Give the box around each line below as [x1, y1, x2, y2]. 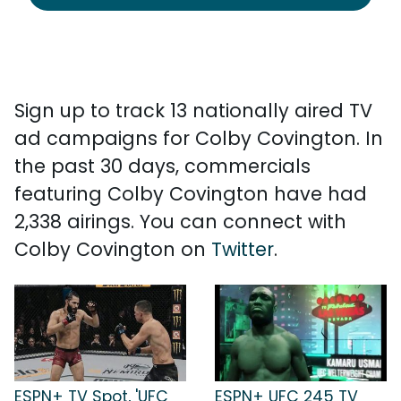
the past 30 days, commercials [14, 153, 311, 179]
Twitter [211, 236, 274, 262]
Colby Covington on [14, 236, 211, 262]
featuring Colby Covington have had [14, 181, 367, 207]
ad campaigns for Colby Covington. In [14, 125, 383, 151]
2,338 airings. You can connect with [14, 209, 346, 235]
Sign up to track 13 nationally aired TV [14, 98, 372, 124]
